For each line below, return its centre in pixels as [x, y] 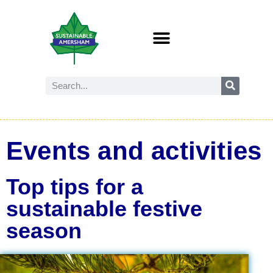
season [44, 230]
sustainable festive [104, 208]
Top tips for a [75, 186]
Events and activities [134, 151]
